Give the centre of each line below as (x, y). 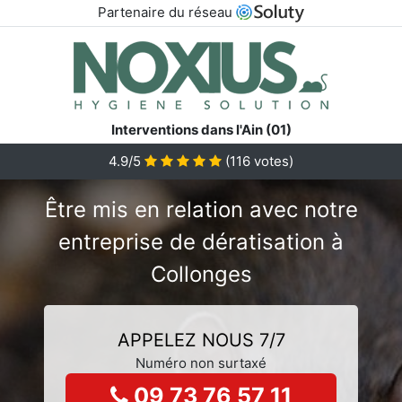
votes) (272, 161)
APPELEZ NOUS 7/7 (201, 340)
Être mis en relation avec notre (201, 209)
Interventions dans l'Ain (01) (201, 129)
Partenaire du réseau (166, 12)
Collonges (201, 274)
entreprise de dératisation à (201, 241)
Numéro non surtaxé (201, 363)
